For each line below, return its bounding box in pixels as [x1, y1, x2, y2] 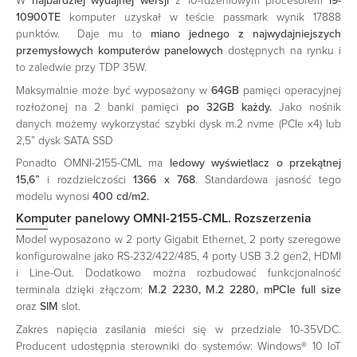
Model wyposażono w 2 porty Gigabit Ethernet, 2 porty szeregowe [16, 233, 341, 247]
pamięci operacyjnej [239, 83, 341, 97]
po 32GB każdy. [186, 100, 272, 114]
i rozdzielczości [40, 173, 126, 187]
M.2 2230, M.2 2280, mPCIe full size [142, 283, 342, 297]
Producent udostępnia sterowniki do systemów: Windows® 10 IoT [16, 339, 341, 353]
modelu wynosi [16, 190, 92, 204]
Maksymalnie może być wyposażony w [16, 83, 207, 97]
